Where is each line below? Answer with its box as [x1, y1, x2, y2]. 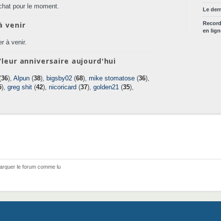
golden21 [93, 83, 119, 91]
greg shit [7, 83, 32, 91]
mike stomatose [89, 74, 135, 82]
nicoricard [49, 83, 76, 91]
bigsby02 [46, 74, 72, 82]
